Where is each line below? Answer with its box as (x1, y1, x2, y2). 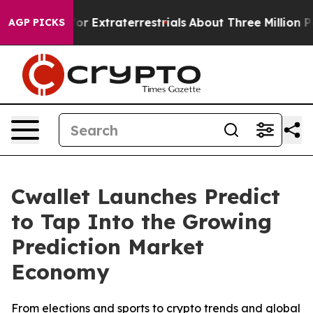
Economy (11, 259, 110, 285)
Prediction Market (11, 233, 204, 260)
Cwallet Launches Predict (11, 183, 280, 210)
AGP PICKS (8, 16, 65, 29)
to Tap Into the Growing (11, 208, 272, 235)
